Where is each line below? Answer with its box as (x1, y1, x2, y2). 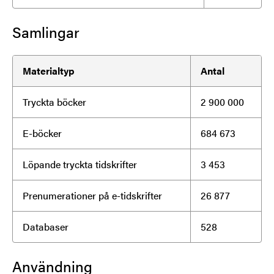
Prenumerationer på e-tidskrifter (23, 188, 162, 202)
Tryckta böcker (23, 94, 86, 109)
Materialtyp (23, 63, 75, 78)
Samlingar (12, 21, 80, 42)
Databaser (23, 219, 68, 234)
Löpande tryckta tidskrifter (23, 157, 137, 171)
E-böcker (23, 125, 62, 140)
